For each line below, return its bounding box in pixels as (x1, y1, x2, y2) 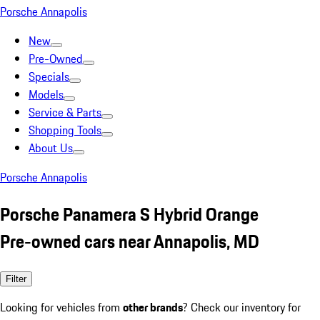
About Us (29, 139, 73, 156)
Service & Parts (29, 104, 101, 121)
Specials (29, 68, 69, 85)
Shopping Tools (29, 121, 101, 139)
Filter (6, 273, 26, 284)
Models (29, 86, 64, 103)
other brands (123, 298, 183, 316)
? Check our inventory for (183, 298, 301, 316)
